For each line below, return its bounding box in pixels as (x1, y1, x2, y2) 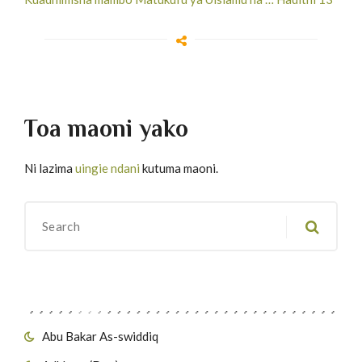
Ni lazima (24, 160, 75, 175)
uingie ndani (75, 160, 140, 175)
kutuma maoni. (140, 160, 218, 175)
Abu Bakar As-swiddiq (42, 328, 158, 343)
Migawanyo (24, 282, 112, 300)
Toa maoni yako (24, 114, 188, 142)
